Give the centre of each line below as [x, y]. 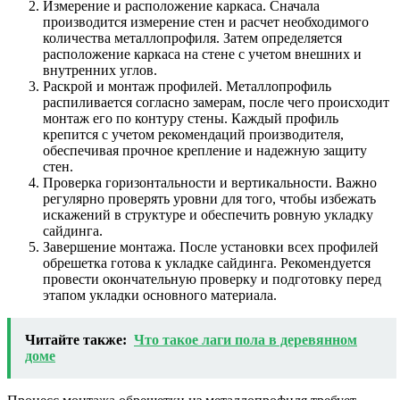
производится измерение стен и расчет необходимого [206, 22]
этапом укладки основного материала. [160, 296]
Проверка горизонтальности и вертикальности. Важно [210, 183]
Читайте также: [76, 340]
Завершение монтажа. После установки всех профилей [211, 247]
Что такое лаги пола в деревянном [246, 340]
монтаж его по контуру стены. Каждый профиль [191, 119]
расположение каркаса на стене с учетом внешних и [202, 54]
